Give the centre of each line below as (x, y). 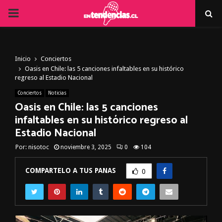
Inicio (23, 59)
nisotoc (39, 147)
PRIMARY (32, 13)
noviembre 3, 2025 (86, 147)
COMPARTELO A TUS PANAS (71, 170)
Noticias (57, 93)
